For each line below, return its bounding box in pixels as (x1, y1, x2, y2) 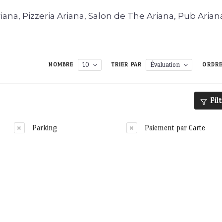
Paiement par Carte (144, 123, 205, 132)
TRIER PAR (111, 61, 142, 68)
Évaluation (150, 61, 180, 68)
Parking (32, 123, 57, 132)
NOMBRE (49, 61, 74, 68)
